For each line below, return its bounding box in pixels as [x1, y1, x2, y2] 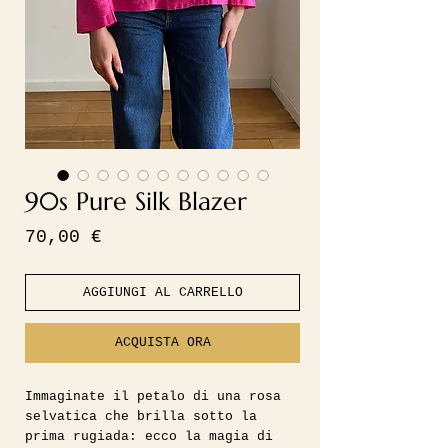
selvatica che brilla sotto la [25, 409, 257, 424]
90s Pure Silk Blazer [25, 186, 247, 217]
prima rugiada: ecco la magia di [25, 429, 273, 444]
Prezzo [101, 226, 167, 246]
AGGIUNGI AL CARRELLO [82, 285, 243, 300]
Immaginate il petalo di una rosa [25, 389, 281, 404]
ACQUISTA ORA [114, 335, 211, 350]
